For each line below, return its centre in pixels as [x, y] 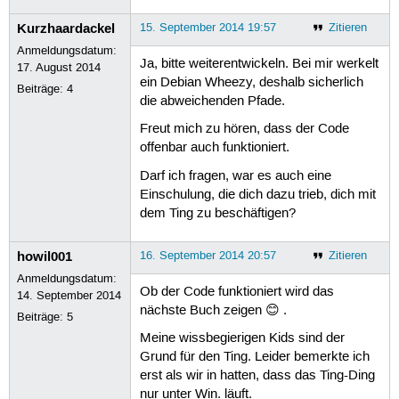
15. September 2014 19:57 [208, 27]
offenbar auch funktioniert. [214, 148]
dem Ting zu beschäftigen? [217, 213]
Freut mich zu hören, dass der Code [244, 130]
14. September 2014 [69, 295]
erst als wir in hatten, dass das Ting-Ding [257, 376]
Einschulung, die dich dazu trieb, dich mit [257, 195]
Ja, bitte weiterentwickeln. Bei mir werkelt [259, 65]
